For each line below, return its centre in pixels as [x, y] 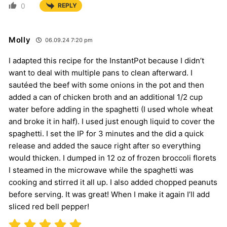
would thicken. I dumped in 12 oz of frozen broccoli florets [112, 158]
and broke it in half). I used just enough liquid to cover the [112, 121]
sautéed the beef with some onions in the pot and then [106, 85]
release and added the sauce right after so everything [105, 145]
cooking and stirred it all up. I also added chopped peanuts [113, 182]
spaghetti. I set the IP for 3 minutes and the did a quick [106, 133]
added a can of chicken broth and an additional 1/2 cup [106, 97]
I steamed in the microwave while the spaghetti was [101, 170]
